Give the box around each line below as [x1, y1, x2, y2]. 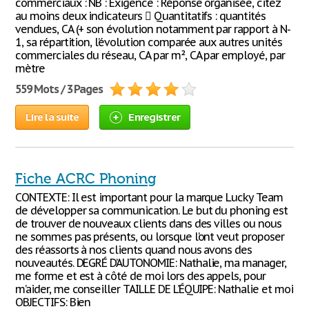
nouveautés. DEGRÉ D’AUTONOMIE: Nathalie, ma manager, [15, 256, 286, 270]
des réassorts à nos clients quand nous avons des [15, 243, 252, 257]
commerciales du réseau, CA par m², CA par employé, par [15, 48, 285, 62]
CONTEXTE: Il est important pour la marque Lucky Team [15, 190, 283, 204]
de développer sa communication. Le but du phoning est [15, 203, 288, 217]
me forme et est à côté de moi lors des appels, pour [15, 269, 266, 283]
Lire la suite [26, 110, 79, 123]
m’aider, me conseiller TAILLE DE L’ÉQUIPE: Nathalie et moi [15, 282, 293, 296]
